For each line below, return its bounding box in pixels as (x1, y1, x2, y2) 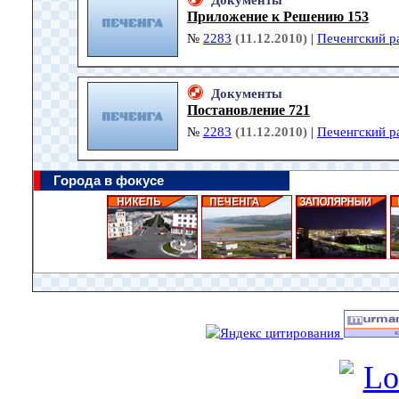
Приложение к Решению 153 (187, 9, 369, 25)
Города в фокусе (53, 174, 164, 189)
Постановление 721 (187, 102, 310, 118)
